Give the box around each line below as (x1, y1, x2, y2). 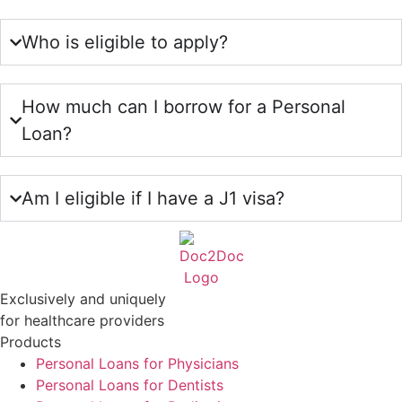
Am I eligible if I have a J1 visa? (22, 188, 284, 209)
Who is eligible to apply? (22, 31, 228, 53)
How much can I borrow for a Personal (22, 96, 345, 118)
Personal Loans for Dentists (36, 376, 223, 394)
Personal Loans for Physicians (36, 354, 239, 372)
